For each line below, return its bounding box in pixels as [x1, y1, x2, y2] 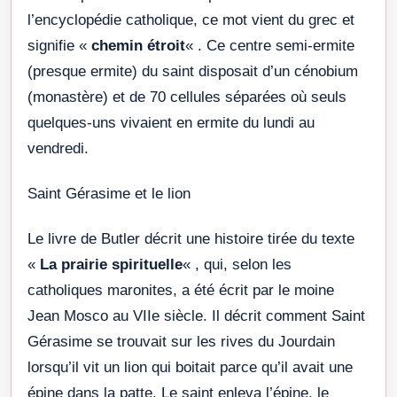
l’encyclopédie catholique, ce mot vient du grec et [27, 11, 354, 28]
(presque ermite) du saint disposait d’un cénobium [27, 62, 358, 80]
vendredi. [27, 139, 89, 157]
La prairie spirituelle [40, 255, 183, 273]
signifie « [27, 36, 91, 54]
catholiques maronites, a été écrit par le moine [27, 281, 334, 299]
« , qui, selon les [183, 255, 292, 273]
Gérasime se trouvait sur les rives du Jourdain [27, 332, 335, 350]
